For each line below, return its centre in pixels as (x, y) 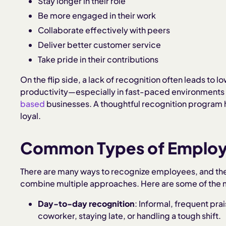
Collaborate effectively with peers (104, 30)
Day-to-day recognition (87, 203)
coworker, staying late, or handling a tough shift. (130, 215)
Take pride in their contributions (98, 59)
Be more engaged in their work (97, 16)
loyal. (31, 116)
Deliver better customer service (100, 44)
